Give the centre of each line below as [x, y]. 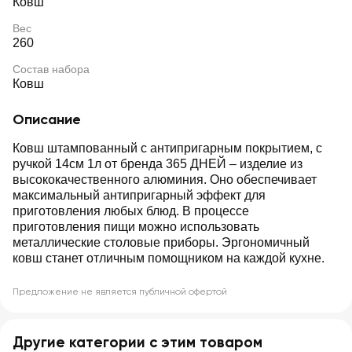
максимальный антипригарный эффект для [139, 195]
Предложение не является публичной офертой [120, 291]
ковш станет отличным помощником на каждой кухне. [169, 258]
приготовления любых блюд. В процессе [131, 211]
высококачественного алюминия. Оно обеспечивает [165, 180]
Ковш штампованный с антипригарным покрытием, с [167, 148]
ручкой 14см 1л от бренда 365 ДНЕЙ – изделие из [158, 164]
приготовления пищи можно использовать [136, 227]
